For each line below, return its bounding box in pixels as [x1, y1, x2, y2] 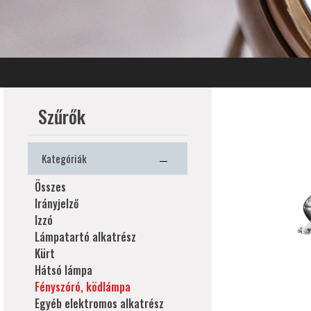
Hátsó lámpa [35, 262, 92, 278]
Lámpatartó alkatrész [35, 228, 136, 245]
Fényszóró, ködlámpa [35, 278, 131, 295]
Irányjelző [35, 195, 78, 212]
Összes [35, 178, 66, 195]
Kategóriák [42, 151, 87, 166]
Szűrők [38, 103, 85, 130]
